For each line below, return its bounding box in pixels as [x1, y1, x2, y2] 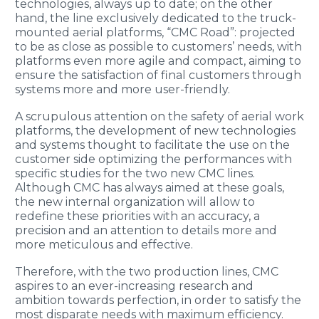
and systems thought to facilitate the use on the [15, 138, 290, 152]
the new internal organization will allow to [15, 195, 255, 209]
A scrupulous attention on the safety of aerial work [15, 110, 304, 124]
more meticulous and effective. [15, 238, 193, 252]
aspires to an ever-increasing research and [15, 278, 253, 293]
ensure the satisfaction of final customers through [15, 68, 301, 83]
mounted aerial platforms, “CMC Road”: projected [15, 26, 296, 40]
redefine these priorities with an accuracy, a [15, 209, 260, 224]
